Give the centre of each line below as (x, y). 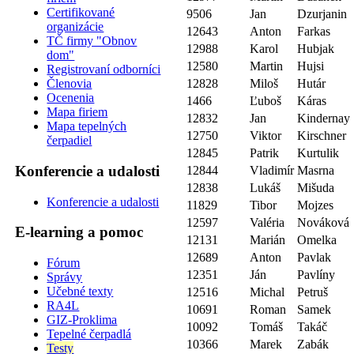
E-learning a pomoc (79, 232)
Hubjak (316, 48)
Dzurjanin (322, 13)
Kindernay (324, 118)
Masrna (316, 170)
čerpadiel (70, 141)
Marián (268, 239)
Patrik (265, 153)
